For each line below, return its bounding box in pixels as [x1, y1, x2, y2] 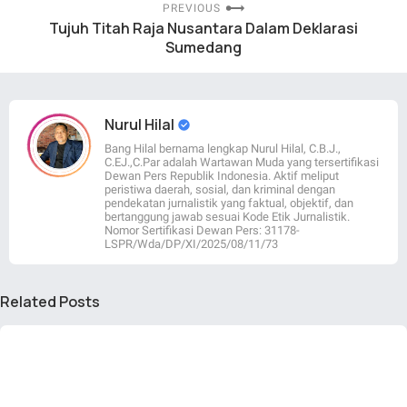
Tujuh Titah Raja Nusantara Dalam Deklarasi [49, 18, 358, 39]
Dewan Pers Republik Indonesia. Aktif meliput [104, 169, 339, 184]
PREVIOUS [162, 2, 221, 15]
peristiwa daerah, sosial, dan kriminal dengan [104, 183, 335, 197]
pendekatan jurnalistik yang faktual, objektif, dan [104, 196, 353, 211]
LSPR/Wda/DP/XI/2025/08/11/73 [104, 237, 278, 252]
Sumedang [165, 37, 242, 58]
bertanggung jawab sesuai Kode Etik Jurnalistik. [104, 210, 350, 224]
